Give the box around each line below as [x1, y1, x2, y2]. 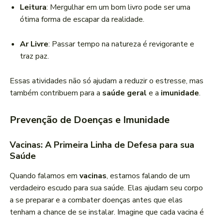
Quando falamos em [10, 170, 79, 182]
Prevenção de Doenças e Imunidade [10, 113, 170, 127]
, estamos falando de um [107, 170, 190, 182]
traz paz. [20, 51, 49, 62]
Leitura [20, 2, 46, 13]
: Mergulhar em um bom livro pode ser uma [46, 2, 190, 13]
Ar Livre [20, 39, 48, 50]
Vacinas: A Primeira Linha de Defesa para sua [10, 139, 194, 151]
